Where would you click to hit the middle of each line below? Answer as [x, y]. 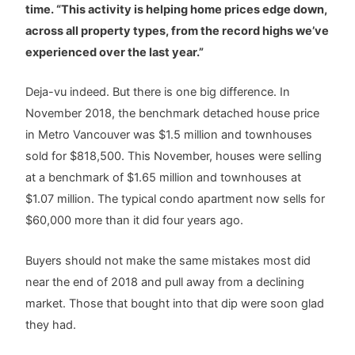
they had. [51, 324]
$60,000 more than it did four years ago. [135, 221]
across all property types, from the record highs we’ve [177, 31]
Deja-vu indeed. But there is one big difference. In [158, 92]
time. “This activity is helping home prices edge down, [177, 9]
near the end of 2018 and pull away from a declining [165, 282]
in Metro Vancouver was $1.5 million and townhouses [169, 135]
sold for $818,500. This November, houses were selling [174, 157]
